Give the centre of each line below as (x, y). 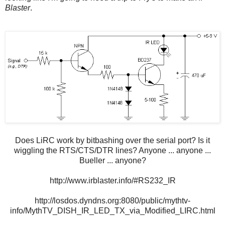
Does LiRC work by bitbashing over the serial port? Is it (113, 141)
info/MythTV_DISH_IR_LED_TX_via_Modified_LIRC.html (113, 211)
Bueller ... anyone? (113, 161)
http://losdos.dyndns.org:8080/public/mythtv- (113, 201)
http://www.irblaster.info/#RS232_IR (113, 181)
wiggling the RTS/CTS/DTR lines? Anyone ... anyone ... (113, 151)
